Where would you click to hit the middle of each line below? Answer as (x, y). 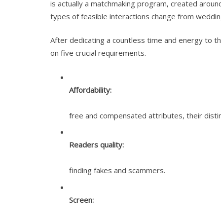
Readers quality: (96, 145)
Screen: (81, 200)
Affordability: (90, 90)
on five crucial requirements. (98, 53)
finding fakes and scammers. (117, 170)
